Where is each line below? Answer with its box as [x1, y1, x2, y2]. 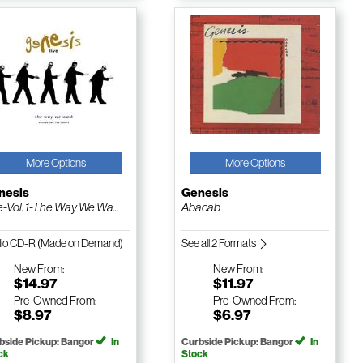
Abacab [181, 200, 220, 215]
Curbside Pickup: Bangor [181, 335, 295, 348]
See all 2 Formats [181, 237, 258, 250]
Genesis [181, 186, 228, 201]
